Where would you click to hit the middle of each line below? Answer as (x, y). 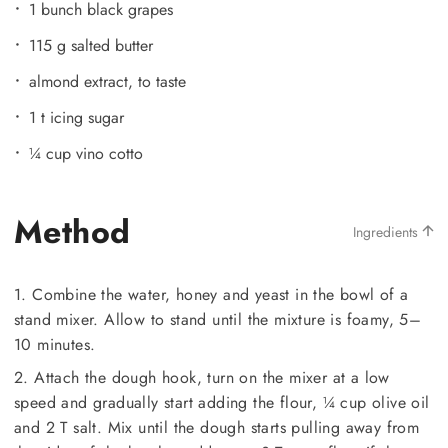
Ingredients (387, 231)
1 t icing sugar (76, 117)
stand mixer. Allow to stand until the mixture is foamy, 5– (218, 319)
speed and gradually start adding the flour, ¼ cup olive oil (222, 402)
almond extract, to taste (107, 81)
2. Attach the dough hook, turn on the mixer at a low (202, 377)
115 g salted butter (91, 45)
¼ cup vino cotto (86, 153)
